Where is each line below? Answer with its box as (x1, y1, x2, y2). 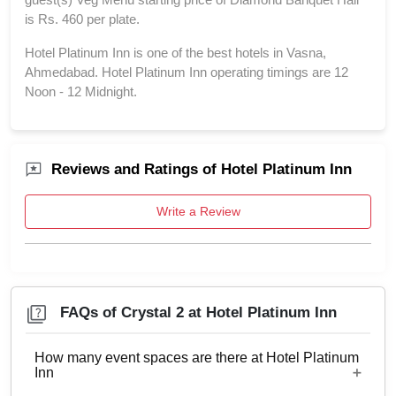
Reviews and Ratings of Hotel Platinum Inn (51, 161, 352, 179)
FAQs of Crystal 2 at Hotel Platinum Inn (60, 303, 337, 321)
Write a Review (156, 204, 240, 219)
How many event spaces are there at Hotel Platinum (34, 350, 359, 366)
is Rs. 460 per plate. (25, 11, 140, 27)
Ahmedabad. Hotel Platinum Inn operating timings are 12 (25, 65, 348, 80)
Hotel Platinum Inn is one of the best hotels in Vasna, (25, 45, 326, 61)
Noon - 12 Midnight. (25, 84, 137, 100)
